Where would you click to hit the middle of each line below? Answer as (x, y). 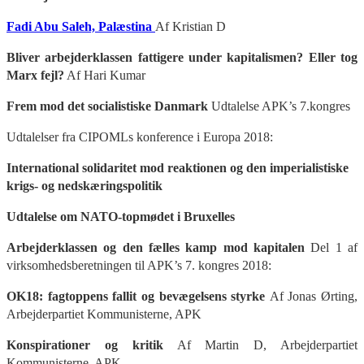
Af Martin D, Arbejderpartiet (260, 344)
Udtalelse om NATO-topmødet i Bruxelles (121, 216)
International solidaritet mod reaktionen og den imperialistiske (178, 167)
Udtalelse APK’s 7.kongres (279, 106)
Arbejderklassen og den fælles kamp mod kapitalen (156, 247)
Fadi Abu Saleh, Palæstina (81, 26)
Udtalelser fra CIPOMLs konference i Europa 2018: (140, 136)
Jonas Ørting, (323, 296)
